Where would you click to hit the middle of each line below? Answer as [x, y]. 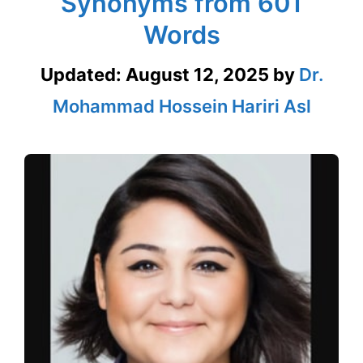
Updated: [83, 75]
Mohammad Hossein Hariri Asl [181, 107]
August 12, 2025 [197, 75]
